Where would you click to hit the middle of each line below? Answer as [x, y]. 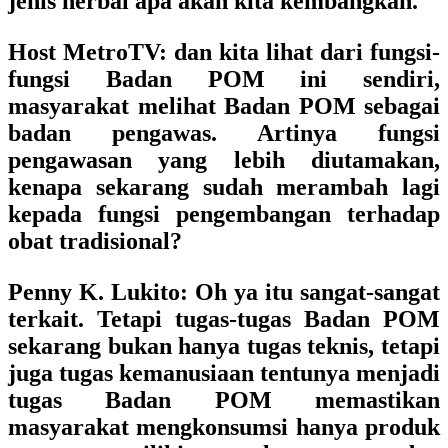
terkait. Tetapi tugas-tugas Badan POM [224, 319]
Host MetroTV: [87, 52]
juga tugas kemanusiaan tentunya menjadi [224, 373]
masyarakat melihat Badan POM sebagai [224, 106]
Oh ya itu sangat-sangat [314, 292]
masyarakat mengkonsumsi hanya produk [224, 427]
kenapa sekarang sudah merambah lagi [224, 187]
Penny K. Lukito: [98, 292]
